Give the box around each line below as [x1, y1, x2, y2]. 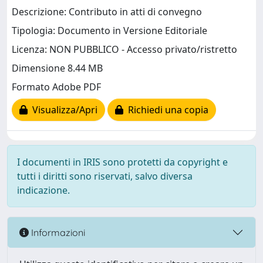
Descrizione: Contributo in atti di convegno [12, 5, 202, 19]
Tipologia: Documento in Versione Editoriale [12, 24, 207, 38]
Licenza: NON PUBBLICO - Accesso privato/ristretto [12, 43, 237, 56]
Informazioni [29, 226, 85, 238]
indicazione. [17, 184, 70, 197]
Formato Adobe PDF [12, 80, 101, 94]
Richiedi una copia [123, 103, 208, 117]
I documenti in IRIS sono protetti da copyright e [17, 156, 228, 168]
